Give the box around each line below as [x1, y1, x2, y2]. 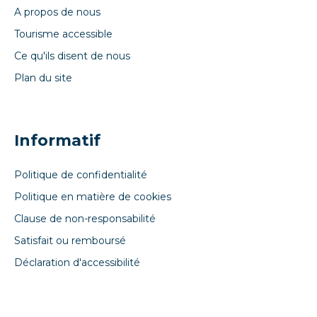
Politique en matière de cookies [14, 190, 171, 204]
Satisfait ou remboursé [14, 234, 126, 248]
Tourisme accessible [14, 28, 113, 41]
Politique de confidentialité [14, 168, 147, 182]
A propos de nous [14, 6, 100, 19]
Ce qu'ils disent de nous [14, 50, 130, 63]
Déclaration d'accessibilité [14, 256, 140, 270]
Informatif [14, 131, 100, 151]
